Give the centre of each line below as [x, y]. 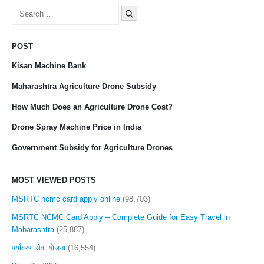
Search [23, 9]
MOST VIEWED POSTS [54, 180]
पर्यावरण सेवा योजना [39, 247]
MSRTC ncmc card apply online [66, 199]
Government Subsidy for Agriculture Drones [92, 148]
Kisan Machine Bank [49, 65]
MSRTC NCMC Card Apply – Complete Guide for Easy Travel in [121, 217]
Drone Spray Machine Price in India [77, 127]
